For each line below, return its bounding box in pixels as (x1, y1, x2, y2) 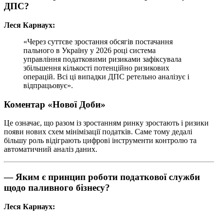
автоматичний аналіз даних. (4, 145, 97, 154)
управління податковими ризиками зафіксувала (23, 54, 182, 63)
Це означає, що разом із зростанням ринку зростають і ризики (4, 119, 209, 127)
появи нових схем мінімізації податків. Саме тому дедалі (4, 127, 192, 136)
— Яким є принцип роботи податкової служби (4, 172, 200, 182)
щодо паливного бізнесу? (4, 182, 110, 193)
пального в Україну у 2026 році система (23, 46, 156, 54)
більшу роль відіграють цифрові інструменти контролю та (4, 136, 197, 145)
